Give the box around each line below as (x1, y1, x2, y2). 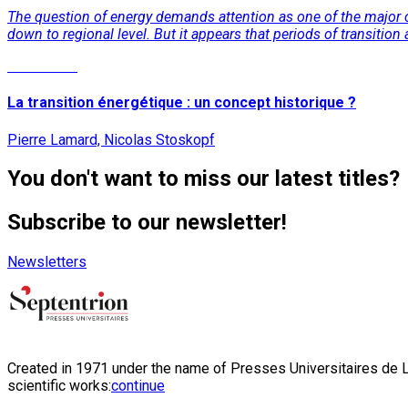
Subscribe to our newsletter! (7, 209, 287, 236)
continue (111, 377, 165, 395)
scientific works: (7, 377, 111, 395)
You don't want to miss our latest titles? (7, 166, 400, 192)
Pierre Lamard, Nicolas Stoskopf (7, 130, 215, 148)
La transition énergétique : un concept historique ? (7, 94, 356, 112)
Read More (7, 56, 77, 75)
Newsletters (7, 253, 87, 271)
